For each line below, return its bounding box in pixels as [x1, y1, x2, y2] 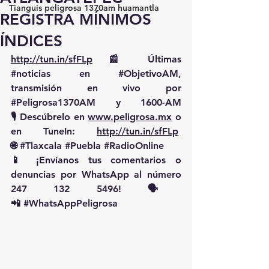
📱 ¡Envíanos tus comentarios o [11, 154, 181, 166]
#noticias [11, 68, 50, 79]
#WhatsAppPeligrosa [23, 198, 118, 209]
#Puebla [65, 140, 101, 151]
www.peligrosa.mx [88, 111, 172, 122]
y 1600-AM [95, 97, 181, 108]
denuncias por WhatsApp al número [11, 169, 181, 180]
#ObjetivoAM [118, 68, 178, 79]
